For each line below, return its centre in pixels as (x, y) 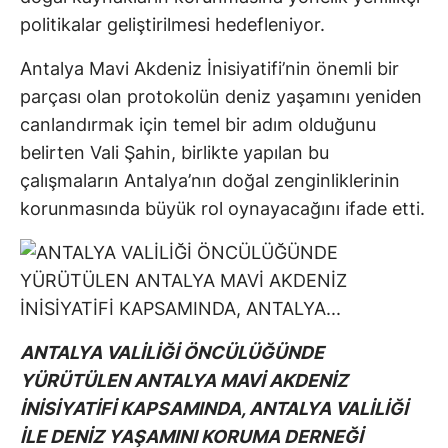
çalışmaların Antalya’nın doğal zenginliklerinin (210, 181)
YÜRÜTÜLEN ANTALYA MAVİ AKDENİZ (184, 381)
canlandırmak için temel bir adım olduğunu (198, 125)
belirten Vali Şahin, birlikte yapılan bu (174, 153)
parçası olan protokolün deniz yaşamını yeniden (221, 97)
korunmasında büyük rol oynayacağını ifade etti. (222, 209)
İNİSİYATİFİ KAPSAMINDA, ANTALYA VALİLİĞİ (214, 409)
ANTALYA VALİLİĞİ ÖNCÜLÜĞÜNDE (172, 353)
